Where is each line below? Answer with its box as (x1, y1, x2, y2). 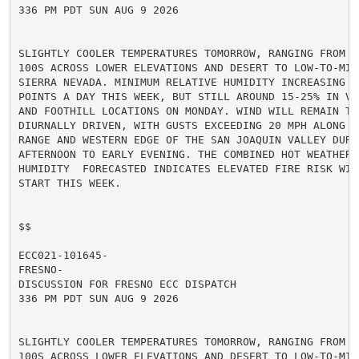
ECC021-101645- (18, 248, 108, 261)
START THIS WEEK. (18, 176, 121, 189)
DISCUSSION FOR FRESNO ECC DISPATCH (18, 277, 236, 290)
